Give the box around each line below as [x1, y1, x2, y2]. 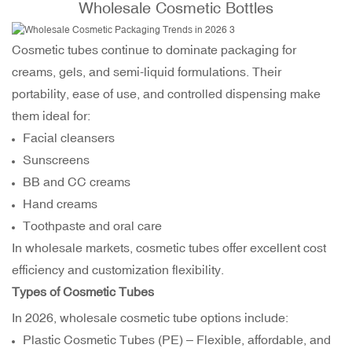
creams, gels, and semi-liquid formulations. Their [12, 64, 281, 79]
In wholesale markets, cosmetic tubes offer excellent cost [12, 240, 326, 255]
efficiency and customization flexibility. [12, 262, 224, 277]
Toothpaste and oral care [23, 218, 163, 233]
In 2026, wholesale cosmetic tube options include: [12, 310, 288, 325]
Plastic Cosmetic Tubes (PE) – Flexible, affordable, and [23, 332, 332, 347]
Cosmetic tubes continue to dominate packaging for [12, 42, 296, 57]
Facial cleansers [23, 130, 115, 145]
